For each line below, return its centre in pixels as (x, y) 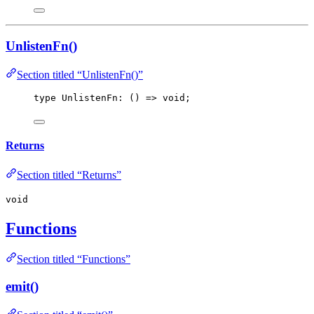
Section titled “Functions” (74, 259)
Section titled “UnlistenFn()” (80, 75)
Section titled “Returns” (69, 175)
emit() (22, 287)
